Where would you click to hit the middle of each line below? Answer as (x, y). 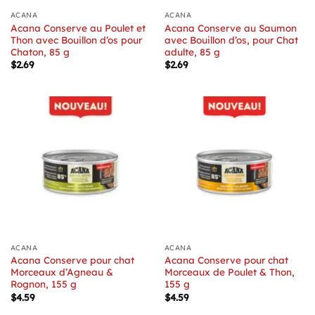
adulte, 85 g (192, 51)
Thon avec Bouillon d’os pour (76, 39)
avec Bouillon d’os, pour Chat (231, 39)
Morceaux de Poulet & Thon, (229, 272)
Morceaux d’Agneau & (62, 272)
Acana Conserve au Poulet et (78, 27)
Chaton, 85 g (40, 51)
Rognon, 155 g (43, 284)
